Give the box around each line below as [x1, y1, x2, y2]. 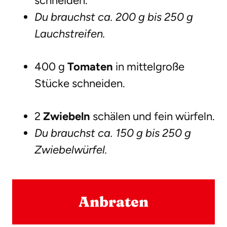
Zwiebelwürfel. [34, 143, 107, 157]
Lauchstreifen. [34, 27, 105, 41]
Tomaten [67, 60, 113, 74]
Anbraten [79, 193, 148, 211]
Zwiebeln [43, 109, 90, 124]
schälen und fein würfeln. [90, 109, 215, 124]
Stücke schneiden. [34, 77, 125, 91]
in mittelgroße [113, 60, 184, 74]
